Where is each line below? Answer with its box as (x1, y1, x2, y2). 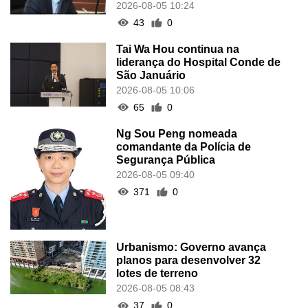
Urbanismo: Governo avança (116, 241, 267, 254)
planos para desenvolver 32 (116, 254, 261, 267)
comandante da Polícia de (116, 140, 252, 153)
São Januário (116, 69, 186, 81)
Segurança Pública (116, 153, 216, 166)
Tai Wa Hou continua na (116, 43, 240, 55)
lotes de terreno (116, 267, 199, 280)
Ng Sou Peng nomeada (116, 127, 238, 140)
